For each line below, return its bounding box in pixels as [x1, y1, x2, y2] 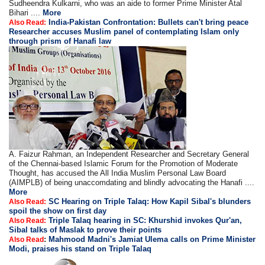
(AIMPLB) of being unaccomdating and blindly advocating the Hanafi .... [9, 177, 255, 187]
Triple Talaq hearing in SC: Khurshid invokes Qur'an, [49, 215, 243, 225]
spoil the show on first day [9, 206, 107, 215]
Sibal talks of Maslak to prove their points [9, 225, 162, 234]
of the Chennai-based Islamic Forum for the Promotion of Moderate [9, 159, 238, 168]
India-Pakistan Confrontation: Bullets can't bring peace [49, 17, 249, 27]
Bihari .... [9, 8, 43, 17]
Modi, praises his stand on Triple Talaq [9, 244, 152, 253]
